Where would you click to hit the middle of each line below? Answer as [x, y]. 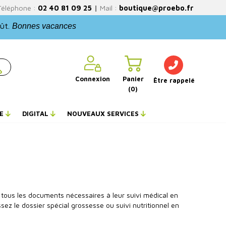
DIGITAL [36, 114]
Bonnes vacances [44, 26]
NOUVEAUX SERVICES [104, 114]
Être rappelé [174, 80]
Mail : [107, 8]
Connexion [93, 79]
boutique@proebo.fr [156, 8]
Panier [133, 79]
